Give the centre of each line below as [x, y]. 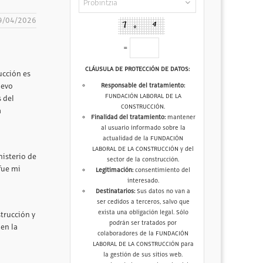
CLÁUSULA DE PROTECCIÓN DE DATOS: [137, 70]
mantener [180, 118]
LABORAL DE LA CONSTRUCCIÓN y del [143, 149]
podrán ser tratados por [143, 223]
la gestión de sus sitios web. [143, 255]
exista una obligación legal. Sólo [143, 213]
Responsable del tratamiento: [143, 86]
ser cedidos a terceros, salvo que [143, 202]
